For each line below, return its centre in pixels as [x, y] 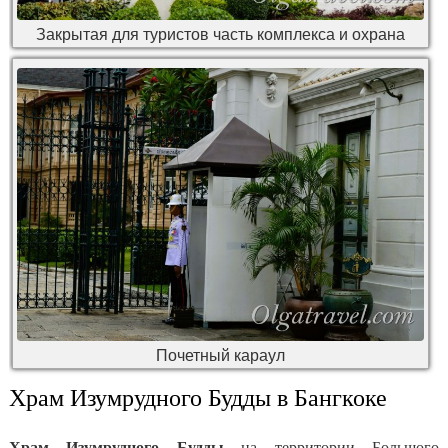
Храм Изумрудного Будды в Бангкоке [198, 397]
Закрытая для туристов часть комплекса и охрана [220, 34]
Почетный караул [220, 355]
